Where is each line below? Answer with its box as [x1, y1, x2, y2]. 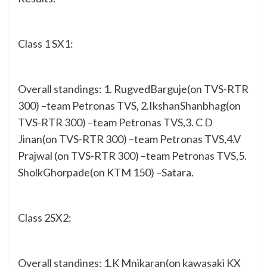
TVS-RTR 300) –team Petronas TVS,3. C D [18, 115, 213, 129]
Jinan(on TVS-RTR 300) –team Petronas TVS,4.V [18, 132, 241, 145]
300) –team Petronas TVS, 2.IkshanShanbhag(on [18, 98, 241, 112]
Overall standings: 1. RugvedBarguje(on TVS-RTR [18, 82, 249, 95]
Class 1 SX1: [18, 36, 73, 50]
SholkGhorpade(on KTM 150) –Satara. [18, 165, 194, 179]
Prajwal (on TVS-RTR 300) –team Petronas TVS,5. [18, 148, 247, 162]
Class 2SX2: [18, 210, 72, 224]
